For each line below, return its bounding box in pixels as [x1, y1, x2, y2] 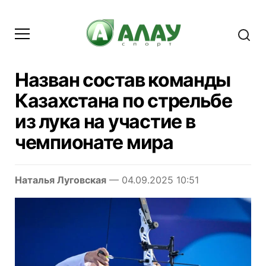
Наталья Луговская [15, 173, 106, 186]
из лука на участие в [15, 109, 195, 133]
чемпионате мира [15, 130, 173, 154]
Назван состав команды [15, 68, 231, 91]
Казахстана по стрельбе [15, 88, 232, 112]
